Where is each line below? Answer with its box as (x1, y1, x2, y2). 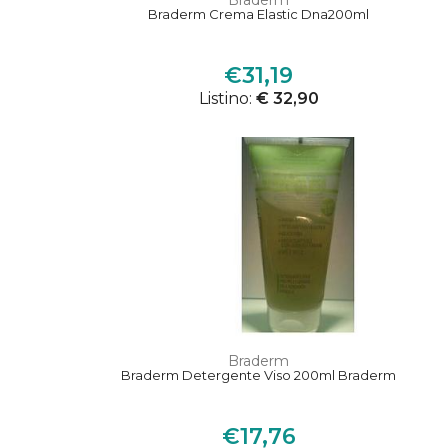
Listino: (198, 89, 256, 109)
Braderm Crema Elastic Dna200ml (148, 6, 370, 23)
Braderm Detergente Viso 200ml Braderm (121, 367, 397, 384)
